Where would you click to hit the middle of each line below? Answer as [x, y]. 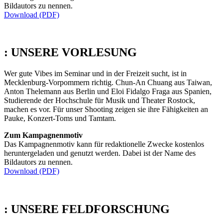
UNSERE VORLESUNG [74, 53]
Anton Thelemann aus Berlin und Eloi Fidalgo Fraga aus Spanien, [108, 92]
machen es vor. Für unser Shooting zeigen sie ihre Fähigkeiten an [106, 110]
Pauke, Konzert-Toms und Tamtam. [60, 118]
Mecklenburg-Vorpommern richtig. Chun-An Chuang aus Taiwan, [108, 83]
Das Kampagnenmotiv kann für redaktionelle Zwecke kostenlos [104, 144]
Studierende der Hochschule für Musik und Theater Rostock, [100, 101]
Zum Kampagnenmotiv [43, 135]
